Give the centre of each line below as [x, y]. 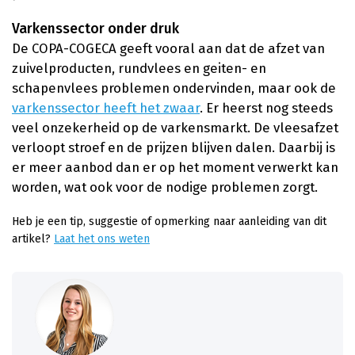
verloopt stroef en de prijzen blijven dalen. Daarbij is [174, 147]
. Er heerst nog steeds [266, 107]
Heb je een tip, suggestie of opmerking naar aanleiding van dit [169, 221]
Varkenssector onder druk [95, 29]
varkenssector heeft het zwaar [106, 107]
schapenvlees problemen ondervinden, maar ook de [174, 88]
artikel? [33, 239]
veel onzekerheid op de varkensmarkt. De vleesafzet [175, 127]
